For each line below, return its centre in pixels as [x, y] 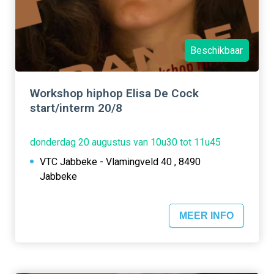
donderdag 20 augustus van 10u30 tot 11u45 [125, 143]
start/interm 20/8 [76, 108]
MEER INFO [206, 215]
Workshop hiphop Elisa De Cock [114, 94]
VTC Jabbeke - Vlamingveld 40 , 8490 [120, 162]
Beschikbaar [217, 50]
